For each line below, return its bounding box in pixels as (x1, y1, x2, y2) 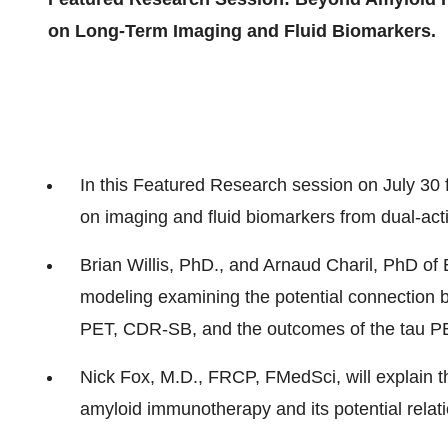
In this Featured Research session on (80, 175, 383, 195)
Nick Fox (80, 367, 150, 387)
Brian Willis (80, 255, 169, 275)
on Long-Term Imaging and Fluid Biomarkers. (48, 21, 436, 41)
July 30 (383, 175, 440, 195)
